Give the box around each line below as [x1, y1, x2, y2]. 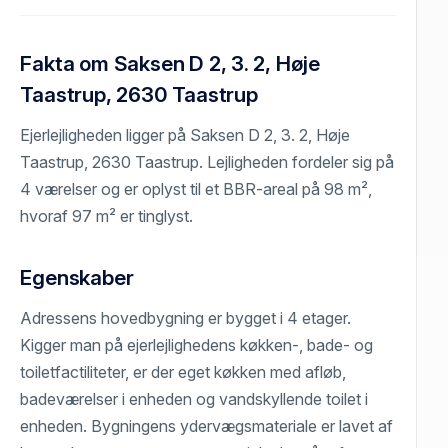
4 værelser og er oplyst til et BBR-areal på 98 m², [20, 179, 373, 200]
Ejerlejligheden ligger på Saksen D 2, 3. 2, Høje [20, 125, 351, 146]
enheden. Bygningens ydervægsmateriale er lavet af [20, 416, 394, 437]
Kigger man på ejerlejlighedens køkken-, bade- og [20, 335, 374, 356]
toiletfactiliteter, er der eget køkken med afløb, [20, 362, 347, 383]
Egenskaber [20, 265, 134, 291]
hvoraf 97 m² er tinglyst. [20, 206, 194, 227]
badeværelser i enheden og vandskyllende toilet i [20, 389, 369, 410]
